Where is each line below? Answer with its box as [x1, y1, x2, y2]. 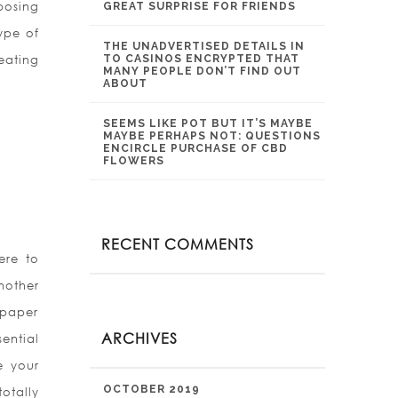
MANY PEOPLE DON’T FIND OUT [103, 65, 301, 77]
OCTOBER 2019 [103, 383, 200, 395]
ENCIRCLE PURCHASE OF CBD [103, 142, 288, 155]
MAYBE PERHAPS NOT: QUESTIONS [103, 130, 321, 142]
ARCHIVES [101, 329, 178, 347]
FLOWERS [103, 155, 164, 167]
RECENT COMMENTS [101, 235, 254, 253]
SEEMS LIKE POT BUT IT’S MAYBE [103, 117, 313, 130]
